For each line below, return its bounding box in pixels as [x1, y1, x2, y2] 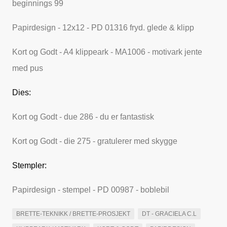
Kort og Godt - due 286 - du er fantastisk [12, 112, 158, 121]
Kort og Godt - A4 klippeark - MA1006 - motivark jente [12, 48, 202, 56]
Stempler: [12, 161, 47, 170]
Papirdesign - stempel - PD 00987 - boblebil [12, 185, 171, 194]
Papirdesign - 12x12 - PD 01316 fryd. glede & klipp [12, 23, 194, 32]
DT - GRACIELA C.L [142, 210, 197, 217]
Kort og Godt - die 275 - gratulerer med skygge [12, 137, 179, 145]
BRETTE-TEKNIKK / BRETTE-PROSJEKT [16, 210, 130, 217]
